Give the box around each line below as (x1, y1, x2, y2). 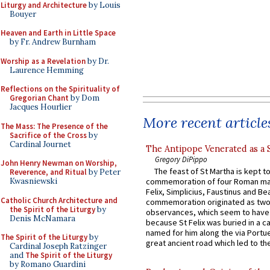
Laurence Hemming (10, 64, 84, 75)
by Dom (69, 93, 99, 103)
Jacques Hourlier (10, 102, 72, 112)
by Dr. (86, 55, 109, 66)
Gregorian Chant (10, 93, 69, 103)
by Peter (87, 167, 121, 177)
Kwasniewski (10, 176, 57, 186)
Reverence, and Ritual (10, 167, 87, 177)
